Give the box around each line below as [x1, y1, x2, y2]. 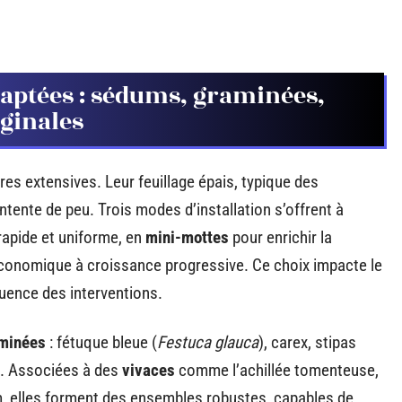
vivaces [122, 360, 175, 380]
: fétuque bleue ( [46, 332, 157, 353]
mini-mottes [145, 227, 229, 248]
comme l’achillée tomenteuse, [175, 360, 379, 380]
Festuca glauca [157, 332, 258, 353]
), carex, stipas [258, 332, 356, 353]
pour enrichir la [229, 227, 332, 248]
